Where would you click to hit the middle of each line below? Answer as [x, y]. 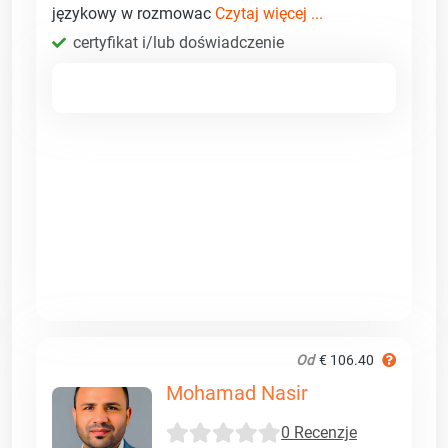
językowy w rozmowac [133, 13]
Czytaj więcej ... [269, 13]
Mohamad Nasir [237, 392]
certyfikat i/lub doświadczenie [178, 42]
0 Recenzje [319, 433]
